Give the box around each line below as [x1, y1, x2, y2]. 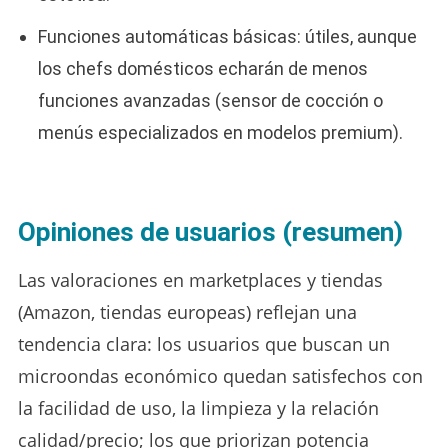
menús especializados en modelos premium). [37, 121, 403, 143]
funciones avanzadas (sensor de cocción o [37, 89, 383, 111]
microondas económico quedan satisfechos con [17, 363, 423, 388]
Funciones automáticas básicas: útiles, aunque [37, 25, 417, 47]
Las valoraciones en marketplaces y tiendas [17, 267, 383, 292]
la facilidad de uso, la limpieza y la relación [17, 395, 379, 420]
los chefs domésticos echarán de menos [37, 57, 368, 79]
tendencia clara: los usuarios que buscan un [17, 331, 390, 356]
